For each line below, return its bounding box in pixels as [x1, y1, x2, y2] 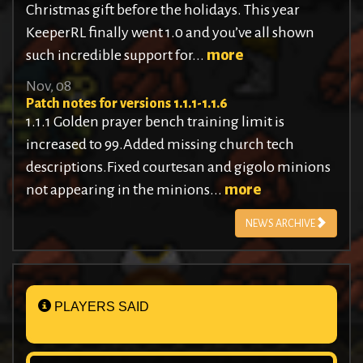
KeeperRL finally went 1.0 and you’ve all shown [26, 24, 314, 41]
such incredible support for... [26, 47, 207, 64]
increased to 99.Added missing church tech [26, 136, 294, 153]
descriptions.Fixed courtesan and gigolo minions [26, 159, 331, 176]
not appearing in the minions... [26, 181, 224, 199]
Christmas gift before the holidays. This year [26, 2, 300, 19]
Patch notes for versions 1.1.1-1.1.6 [26, 96, 228, 112]
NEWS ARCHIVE [246, 218, 315, 230]
